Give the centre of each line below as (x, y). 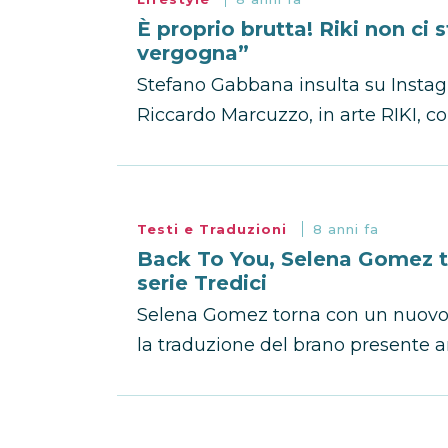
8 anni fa (346, 229)
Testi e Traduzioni (214, 229)
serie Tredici (202, 283)
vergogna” (193, 53)
